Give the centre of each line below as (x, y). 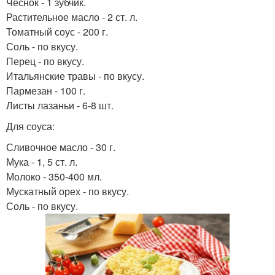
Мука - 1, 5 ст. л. (42, 162)
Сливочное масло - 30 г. (61, 147)
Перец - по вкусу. (45, 61)
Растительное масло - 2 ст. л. (72, 17)
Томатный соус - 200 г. (57, 32)
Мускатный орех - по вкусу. (68, 191)
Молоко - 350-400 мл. (54, 176)
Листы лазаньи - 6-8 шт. (60, 105)
